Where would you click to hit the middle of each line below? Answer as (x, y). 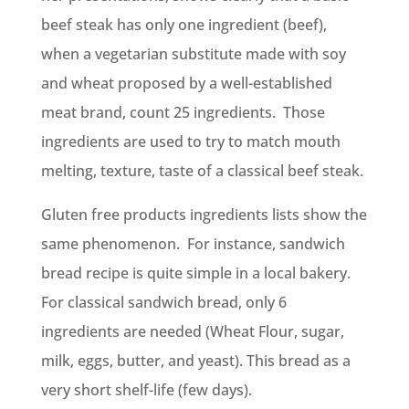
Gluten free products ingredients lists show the (204, 214)
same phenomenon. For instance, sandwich (193, 243)
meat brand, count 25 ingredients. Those (183, 112)
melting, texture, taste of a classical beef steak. (202, 170)
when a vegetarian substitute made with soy (193, 53)
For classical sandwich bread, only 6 (163, 302)
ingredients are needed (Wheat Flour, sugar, (192, 331)
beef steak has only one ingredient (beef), (184, 24)
